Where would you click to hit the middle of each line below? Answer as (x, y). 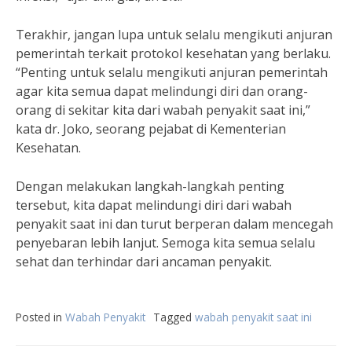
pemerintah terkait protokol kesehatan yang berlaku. (173, 53)
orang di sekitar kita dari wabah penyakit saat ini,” (163, 110)
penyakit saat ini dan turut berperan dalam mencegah (174, 224)
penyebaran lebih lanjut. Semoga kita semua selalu (165, 243)
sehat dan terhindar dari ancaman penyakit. (144, 262)
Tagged (174, 317)
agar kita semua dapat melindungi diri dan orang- (162, 91)
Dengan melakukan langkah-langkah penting (150, 186)
